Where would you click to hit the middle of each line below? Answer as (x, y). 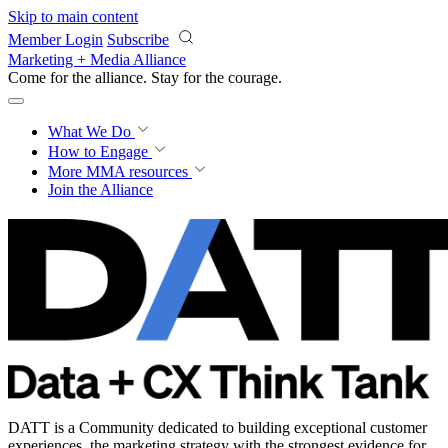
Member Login (55, 39)
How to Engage (100, 151)
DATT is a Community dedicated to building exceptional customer (217, 427)
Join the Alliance (100, 189)
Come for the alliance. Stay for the (118, 77)
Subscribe (138, 39)
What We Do (91, 131)
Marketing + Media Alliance (97, 59)
